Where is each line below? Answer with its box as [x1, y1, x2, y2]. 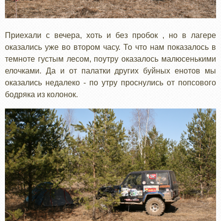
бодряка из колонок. [5, 90, 78, 99]
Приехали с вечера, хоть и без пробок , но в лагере [5, 31, 216, 39]
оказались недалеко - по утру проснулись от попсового [5, 78, 216, 87]
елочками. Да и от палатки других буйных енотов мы [5, 66, 216, 75]
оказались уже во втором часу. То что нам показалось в [5, 42, 216, 51]
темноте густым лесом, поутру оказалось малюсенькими [5, 54, 216, 63]
